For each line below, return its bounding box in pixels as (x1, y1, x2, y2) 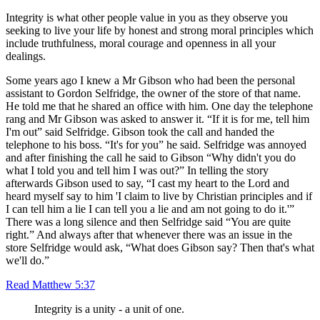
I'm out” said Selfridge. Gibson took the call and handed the (6, 125, 274, 138)
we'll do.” (6, 254, 49, 266)
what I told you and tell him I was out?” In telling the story (6, 164, 269, 176)
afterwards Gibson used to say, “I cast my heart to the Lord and (6, 176, 289, 189)
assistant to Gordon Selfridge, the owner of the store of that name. (6, 86, 301, 99)
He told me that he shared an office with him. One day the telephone (6, 99, 313, 112)
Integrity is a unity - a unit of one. (34, 302, 184, 315)
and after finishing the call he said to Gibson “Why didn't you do (6, 151, 296, 164)
